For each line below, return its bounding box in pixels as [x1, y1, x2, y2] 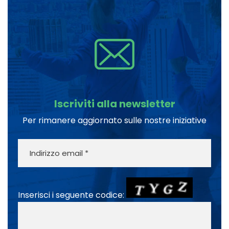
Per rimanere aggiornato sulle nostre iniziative [22, 114, 207, 127]
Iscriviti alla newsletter [54, 97, 175, 111]
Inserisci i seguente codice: [18, 189, 126, 201]
